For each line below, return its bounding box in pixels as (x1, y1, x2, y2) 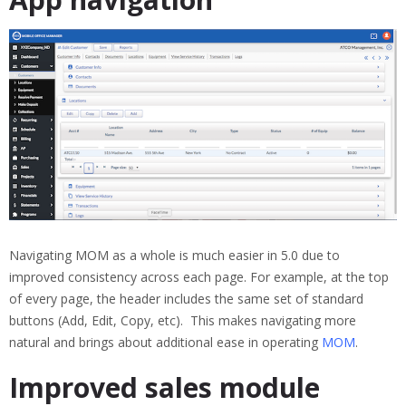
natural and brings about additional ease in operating (9, 333, 318, 352)
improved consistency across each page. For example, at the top (9, 268, 389, 286)
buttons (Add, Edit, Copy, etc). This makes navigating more (9, 312, 356, 330)
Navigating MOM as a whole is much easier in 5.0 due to (9, 246, 340, 265)
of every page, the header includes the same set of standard (9, 290, 363, 308)
